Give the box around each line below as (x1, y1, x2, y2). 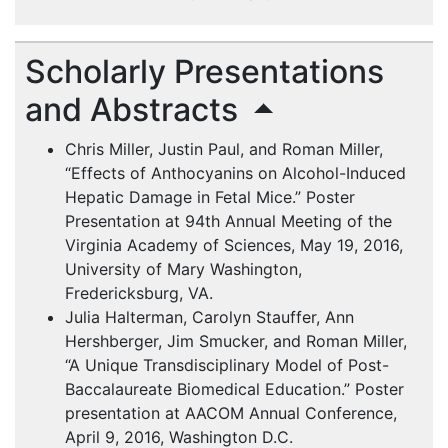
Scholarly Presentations (25, 52, 384, 92)
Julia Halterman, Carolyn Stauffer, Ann (65, 307, 354, 328)
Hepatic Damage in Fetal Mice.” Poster (65, 187, 355, 208)
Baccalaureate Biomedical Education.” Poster (65, 379, 404, 400)
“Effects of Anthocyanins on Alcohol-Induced (65, 163, 406, 184)
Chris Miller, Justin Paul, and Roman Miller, (65, 139, 383, 160)
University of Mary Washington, (65, 259, 302, 280)
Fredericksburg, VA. (65, 283, 213, 304)
